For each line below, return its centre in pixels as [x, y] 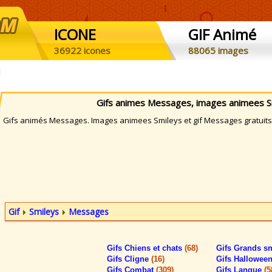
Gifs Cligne [129, 259]
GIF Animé [222, 34]
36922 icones [82, 50]
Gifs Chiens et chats [146, 248]
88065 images [218, 50]
